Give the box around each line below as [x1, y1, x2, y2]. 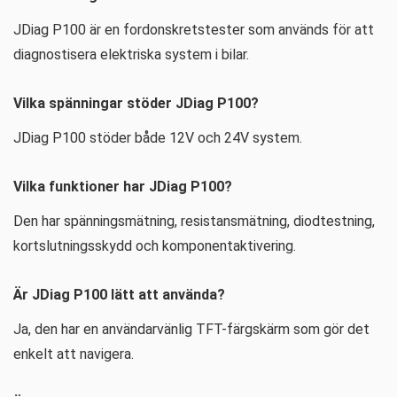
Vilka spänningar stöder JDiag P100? [13, 95, 259, 112]
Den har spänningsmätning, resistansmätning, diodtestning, [13, 213, 375, 230]
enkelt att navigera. [13, 346, 134, 362]
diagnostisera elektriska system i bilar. [13, 46, 249, 63]
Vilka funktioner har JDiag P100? [13, 178, 232, 195]
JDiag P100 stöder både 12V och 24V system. [13, 129, 302, 146]
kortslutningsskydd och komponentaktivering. [13, 237, 296, 254]
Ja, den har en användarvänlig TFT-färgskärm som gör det [13, 321, 370, 338]
